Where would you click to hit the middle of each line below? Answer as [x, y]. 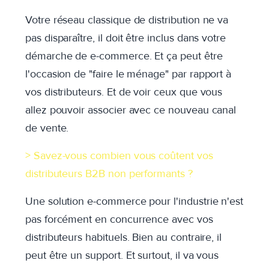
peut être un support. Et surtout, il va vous [122, 255]
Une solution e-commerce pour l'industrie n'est [134, 201]
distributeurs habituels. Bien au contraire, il [124, 237]
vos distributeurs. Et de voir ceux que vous [124, 92]
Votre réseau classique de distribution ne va [127, 20]
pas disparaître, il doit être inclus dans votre [125, 38]
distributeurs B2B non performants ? [110, 174]
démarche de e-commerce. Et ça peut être [124, 56]
